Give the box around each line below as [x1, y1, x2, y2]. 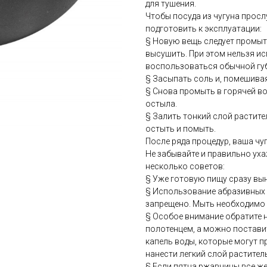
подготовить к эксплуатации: [145, 24, 262, 34]
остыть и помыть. [145, 124, 216, 134]
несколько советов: [145, 162, 225, 172]
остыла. [145, 99, 177, 109]
